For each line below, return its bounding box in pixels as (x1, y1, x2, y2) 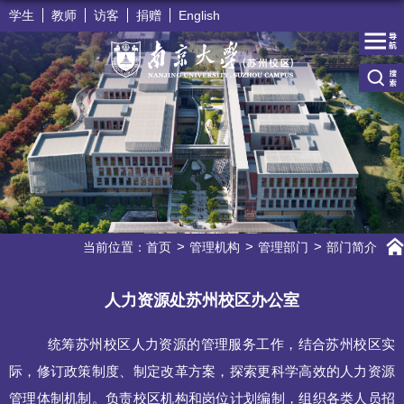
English (179, 8, 220, 23)
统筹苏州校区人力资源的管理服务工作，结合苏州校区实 (48, 337, 395, 352)
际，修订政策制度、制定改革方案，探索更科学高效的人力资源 (9, 364, 395, 379)
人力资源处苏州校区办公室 (105, 291, 299, 309)
